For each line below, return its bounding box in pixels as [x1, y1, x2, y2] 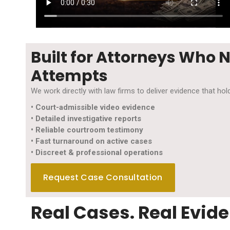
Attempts [31, 65, 108, 87]
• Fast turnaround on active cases [31, 136, 152, 146]
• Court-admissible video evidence [31, 102, 155, 112]
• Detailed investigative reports [31, 113, 141, 123]
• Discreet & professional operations [31, 147, 163, 157]
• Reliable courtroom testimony [31, 125, 143, 135]
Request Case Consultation [43, 171, 163, 183]
